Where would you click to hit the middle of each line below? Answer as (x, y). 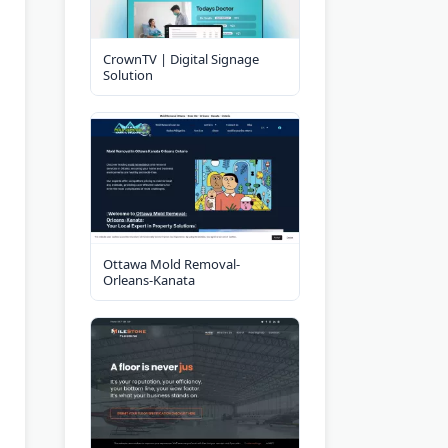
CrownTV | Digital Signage (181, 58)
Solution (128, 74)
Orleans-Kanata (149, 279)
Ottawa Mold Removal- (171, 263)
